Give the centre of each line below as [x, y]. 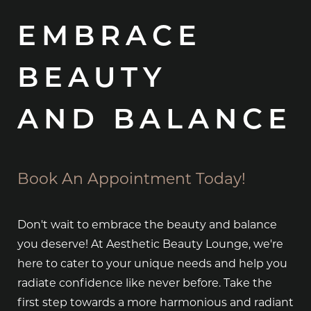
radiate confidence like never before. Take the [145, 283]
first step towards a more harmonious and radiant [155, 303]
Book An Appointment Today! [132, 179]
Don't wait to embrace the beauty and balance [147, 225]
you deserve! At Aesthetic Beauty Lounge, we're [150, 244]
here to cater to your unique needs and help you [152, 264]
